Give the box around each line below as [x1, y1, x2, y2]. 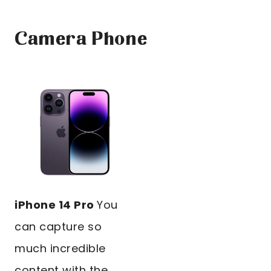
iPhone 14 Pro [15, 197, 97, 213]
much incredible [15, 241, 106, 256]
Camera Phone [15, 27, 148, 53]
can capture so [15, 219, 102, 235]
